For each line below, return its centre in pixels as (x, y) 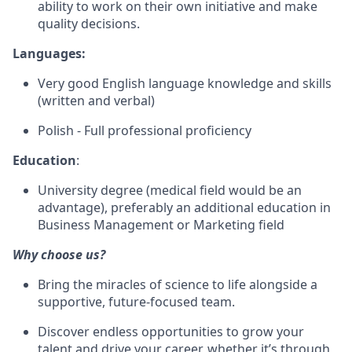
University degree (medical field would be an (170, 190)
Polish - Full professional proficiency (145, 130)
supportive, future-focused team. (136, 302)
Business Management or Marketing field (161, 225)
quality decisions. (89, 24)
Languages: (49, 53)
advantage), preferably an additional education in (184, 207)
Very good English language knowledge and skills (185, 83)
